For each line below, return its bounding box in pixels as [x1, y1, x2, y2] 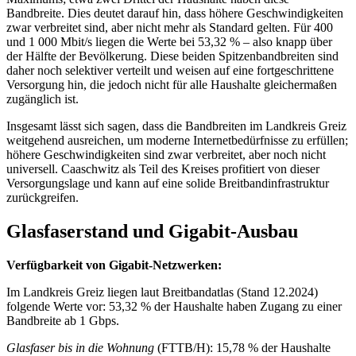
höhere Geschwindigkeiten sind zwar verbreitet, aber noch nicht [6, 147, 326, 161]
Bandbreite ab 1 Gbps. [6, 313, 119, 327]
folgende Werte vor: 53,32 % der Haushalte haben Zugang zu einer [6, 299, 342, 313]
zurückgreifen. [6, 190, 79, 204]
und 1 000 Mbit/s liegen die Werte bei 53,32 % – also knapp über [6, 34, 332, 48]
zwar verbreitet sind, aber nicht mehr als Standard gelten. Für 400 [6, 20, 333, 34]
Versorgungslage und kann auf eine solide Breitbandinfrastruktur [6, 176, 329, 190]
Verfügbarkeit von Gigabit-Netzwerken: [6, 257, 222, 272]
